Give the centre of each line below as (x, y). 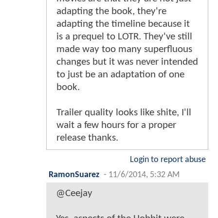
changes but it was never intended (127, 62)
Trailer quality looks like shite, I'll (124, 112)
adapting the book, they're (111, 11)
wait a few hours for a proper (116, 125)
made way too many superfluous (124, 49)
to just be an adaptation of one (120, 74)
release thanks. (87, 138)
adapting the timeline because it (123, 24)
